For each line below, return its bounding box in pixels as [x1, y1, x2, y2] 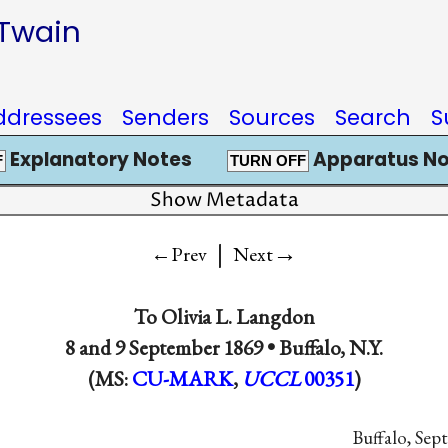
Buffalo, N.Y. [279, 333, 383, 361]
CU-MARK [131, 364, 233, 392]
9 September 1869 [115, 333, 263, 361]
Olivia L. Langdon [160, 302, 315, 330]
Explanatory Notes [5, 146, 192, 173]
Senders [122, 103, 209, 132]
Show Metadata [149, 188, 299, 213]
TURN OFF [229, 153, 306, 169]
